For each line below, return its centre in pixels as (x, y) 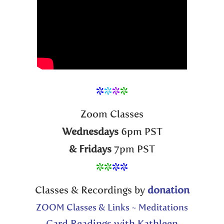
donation (168, 191)
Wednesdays (90, 132)
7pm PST (133, 150)
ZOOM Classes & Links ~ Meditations (112, 208)
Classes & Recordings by (91, 191)
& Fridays (90, 150)
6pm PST (140, 132)
